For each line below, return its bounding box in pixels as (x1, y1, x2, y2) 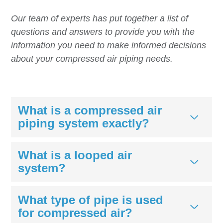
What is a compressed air (17, 104, 162, 117)
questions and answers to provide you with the (10, 26, 195, 37)
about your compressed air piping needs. (10, 53, 173, 64)
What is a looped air (17, 148, 132, 162)
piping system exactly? (17, 116, 149, 130)
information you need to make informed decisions (10, 40, 206, 50)
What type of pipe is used (17, 193, 163, 207)
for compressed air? (17, 206, 132, 220)
